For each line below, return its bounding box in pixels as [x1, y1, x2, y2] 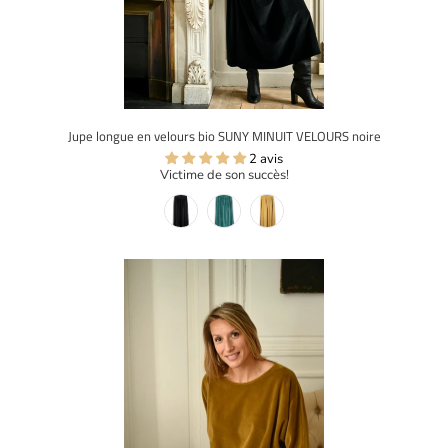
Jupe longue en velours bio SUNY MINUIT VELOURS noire [67, 126, 381, 147]
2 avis [249, 150, 283, 169]
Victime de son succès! [159, 166, 289, 185]
